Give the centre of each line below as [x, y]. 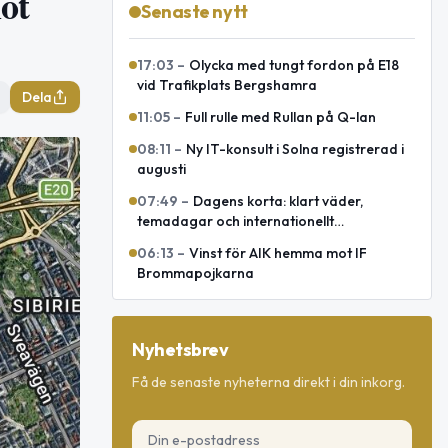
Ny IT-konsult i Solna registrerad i [295, 149]
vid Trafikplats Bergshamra [227, 85]
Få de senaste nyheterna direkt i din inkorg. [268, 382]
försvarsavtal [182, 241]
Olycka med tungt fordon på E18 [294, 65]
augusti [161, 169]
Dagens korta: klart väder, [278, 201]
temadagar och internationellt [235, 221]
